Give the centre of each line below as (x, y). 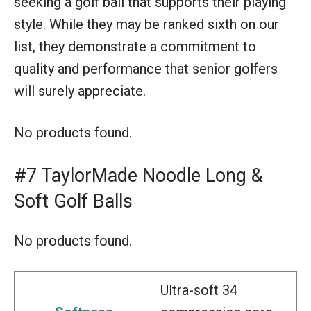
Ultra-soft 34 (199, 291)
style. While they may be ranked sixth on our (146, 25)
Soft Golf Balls (73, 202)
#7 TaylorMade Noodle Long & (138, 176)
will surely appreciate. (80, 91)
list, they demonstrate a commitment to (135, 47)
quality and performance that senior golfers (146, 69)
